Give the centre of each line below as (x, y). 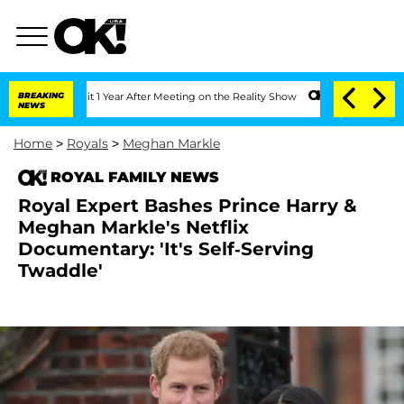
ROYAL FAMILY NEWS (135, 177)
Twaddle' (60, 271)
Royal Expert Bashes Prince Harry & (188, 206)
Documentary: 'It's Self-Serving (166, 249)
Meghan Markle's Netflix (133, 227)
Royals (87, 143)
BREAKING (41, 95)
